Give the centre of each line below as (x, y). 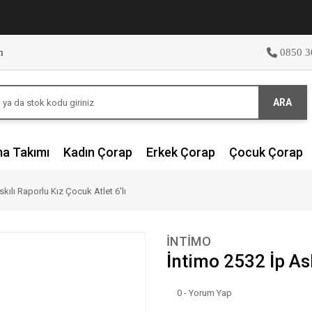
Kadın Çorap (98, 152)
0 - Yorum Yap (204, 293)
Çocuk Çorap (266, 152)
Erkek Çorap (181, 152)
